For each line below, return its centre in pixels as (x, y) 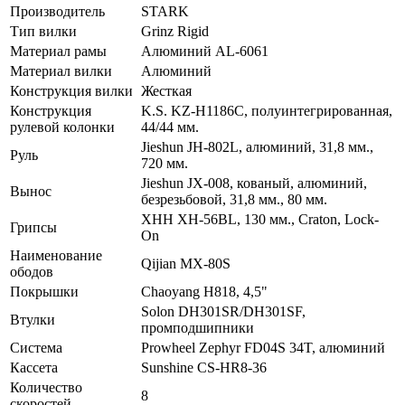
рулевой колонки (64, 127)
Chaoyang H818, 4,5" (204, 291)
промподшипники (198, 327)
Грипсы (35, 227)
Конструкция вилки (73, 90)
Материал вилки (63, 71)
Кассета (36, 367)
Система (38, 347)
